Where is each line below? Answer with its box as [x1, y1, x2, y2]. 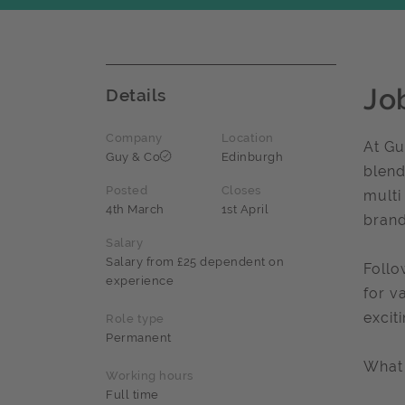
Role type [106, 312, 165, 326]
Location [221, 131, 274, 146]
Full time [106, 388, 159, 402]
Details [106, 85, 166, 106]
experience [106, 274, 174, 288]
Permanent [106, 331, 172, 345]
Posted [106, 184, 147, 198]
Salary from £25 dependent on [106, 255, 284, 269]
